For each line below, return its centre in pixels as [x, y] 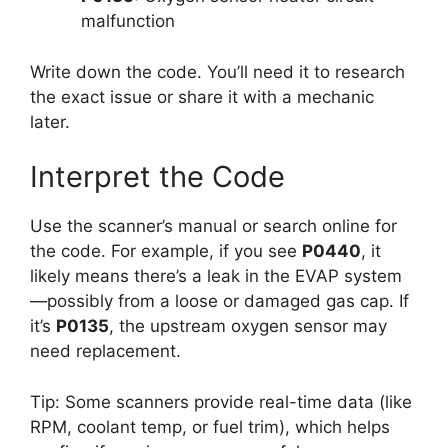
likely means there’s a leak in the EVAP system [216, 276]
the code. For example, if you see [166, 251]
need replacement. [105, 351]
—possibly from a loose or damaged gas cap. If [219, 301]
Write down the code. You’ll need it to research [217, 71]
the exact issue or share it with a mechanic [202, 96]
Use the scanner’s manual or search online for [213, 226]
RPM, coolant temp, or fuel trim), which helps [210, 426]
